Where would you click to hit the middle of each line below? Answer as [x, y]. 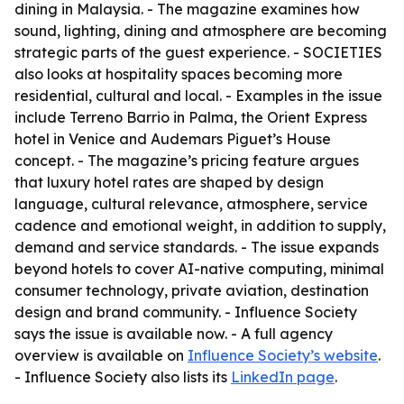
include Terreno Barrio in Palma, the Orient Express [191, 117]
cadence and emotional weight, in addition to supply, [200, 225]
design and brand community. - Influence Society [186, 312]
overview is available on [101, 355]
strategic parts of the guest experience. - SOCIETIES [198, 52]
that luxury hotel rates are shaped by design [169, 182]
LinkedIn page [283, 377]
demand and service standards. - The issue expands [197, 247]
